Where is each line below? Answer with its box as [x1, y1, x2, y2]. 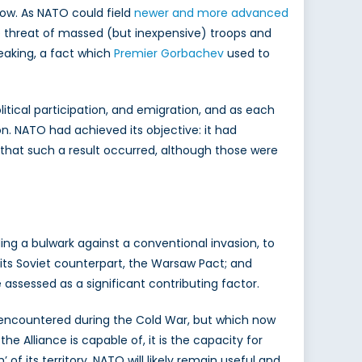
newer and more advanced [134, 5, 288, 22]
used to [224, 45, 270, 62]
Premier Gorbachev [114, 45, 224, 62]
